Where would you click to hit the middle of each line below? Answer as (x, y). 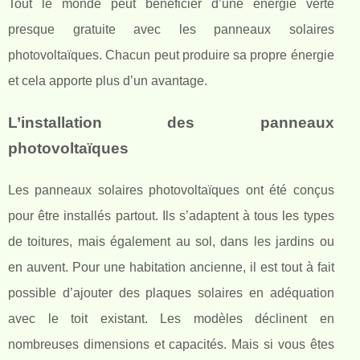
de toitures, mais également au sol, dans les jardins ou (171, 242)
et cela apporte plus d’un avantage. (108, 81)
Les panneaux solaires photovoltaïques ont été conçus (171, 190)
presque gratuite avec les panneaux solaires (171, 30)
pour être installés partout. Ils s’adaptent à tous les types (171, 216)
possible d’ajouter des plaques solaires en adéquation (171, 293)
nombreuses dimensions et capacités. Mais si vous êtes (171, 345)
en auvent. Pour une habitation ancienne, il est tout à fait (171, 268)
